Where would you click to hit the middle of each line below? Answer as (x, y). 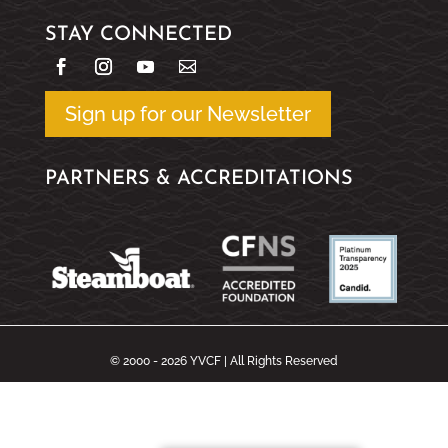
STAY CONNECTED (138, 34)
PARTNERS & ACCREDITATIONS (198, 178)
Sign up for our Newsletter (187, 113)
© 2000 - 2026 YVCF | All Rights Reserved (223, 360)
